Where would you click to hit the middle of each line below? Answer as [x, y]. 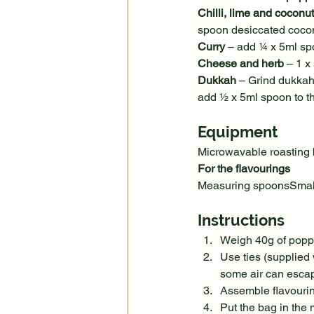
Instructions [241, 220]
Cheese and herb [241, 64]
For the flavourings [244, 169]
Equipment [238, 132]
